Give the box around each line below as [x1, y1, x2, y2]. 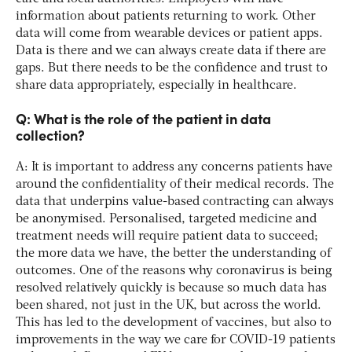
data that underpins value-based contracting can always [16, 195, 334, 208]
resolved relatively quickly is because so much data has [16, 281, 327, 295]
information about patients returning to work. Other [16, 9, 316, 23]
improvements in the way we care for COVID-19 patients [16, 333, 335, 346]
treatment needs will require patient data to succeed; [16, 229, 318, 243]
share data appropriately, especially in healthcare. [16, 79, 297, 92]
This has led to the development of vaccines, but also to [16, 316, 332, 329]
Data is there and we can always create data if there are [16, 44, 326, 57]
